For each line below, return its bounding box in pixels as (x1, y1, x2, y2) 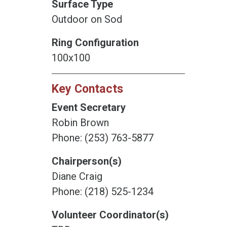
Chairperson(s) (52, 155, 122, 168)
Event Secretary (52, 101, 126, 114)
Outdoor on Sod (52, 13, 122, 26)
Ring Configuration (52, 36, 139, 49)
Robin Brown (52, 117, 109, 129)
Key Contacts (52, 82, 123, 96)
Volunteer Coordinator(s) (52, 209, 169, 221)
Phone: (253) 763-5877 (52, 132, 154, 144)
